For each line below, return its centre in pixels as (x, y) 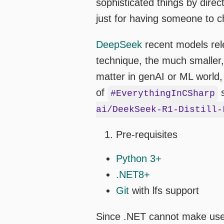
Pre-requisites (147, 135)
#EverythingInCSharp (163, 94)
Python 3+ (139, 159)
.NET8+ (133, 175)
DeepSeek (119, 45)
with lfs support (164, 191)
